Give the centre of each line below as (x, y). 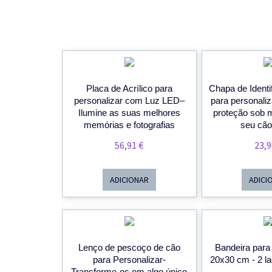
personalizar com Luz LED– (129, 101)
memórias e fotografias (129, 125)
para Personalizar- (129, 260)
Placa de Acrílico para (129, 89)
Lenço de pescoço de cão (129, 248)
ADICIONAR (129, 180)
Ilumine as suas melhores (129, 113)
